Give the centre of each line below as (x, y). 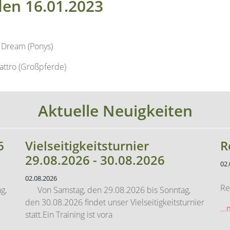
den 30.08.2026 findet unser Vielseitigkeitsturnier (115, 166)
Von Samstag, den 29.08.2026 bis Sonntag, (108, 153)
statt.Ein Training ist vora (69, 178)
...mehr (38, 198)
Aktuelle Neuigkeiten (115, 74)
